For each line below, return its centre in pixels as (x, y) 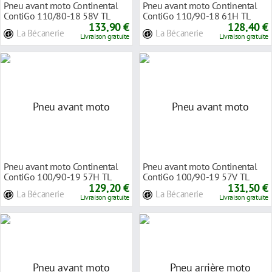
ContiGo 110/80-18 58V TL (57, 15)
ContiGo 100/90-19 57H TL (58, 176)
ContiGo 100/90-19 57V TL (196, 176)
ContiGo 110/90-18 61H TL (197, 15)
